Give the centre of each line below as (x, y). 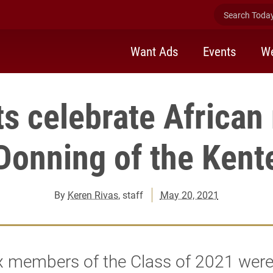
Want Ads (154, 51)
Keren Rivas (93, 195)
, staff (131, 195)
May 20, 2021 (189, 195)
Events (220, 51)
